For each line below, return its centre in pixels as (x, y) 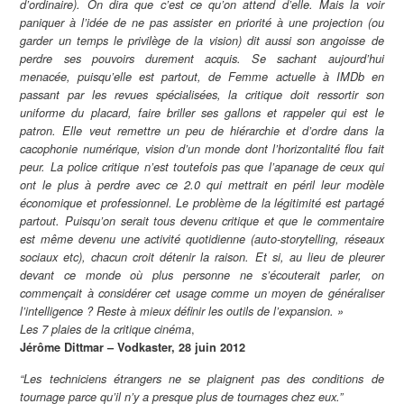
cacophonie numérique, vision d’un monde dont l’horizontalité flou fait (202, 148)
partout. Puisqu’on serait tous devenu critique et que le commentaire (202, 220)
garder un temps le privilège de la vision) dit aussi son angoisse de (202, 40)
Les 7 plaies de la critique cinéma (106, 329)
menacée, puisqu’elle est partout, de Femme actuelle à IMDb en (202, 76)
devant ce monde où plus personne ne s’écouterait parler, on (202, 275)
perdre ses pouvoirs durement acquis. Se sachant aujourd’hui (202, 58)
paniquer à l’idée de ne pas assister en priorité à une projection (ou (202, 22)
